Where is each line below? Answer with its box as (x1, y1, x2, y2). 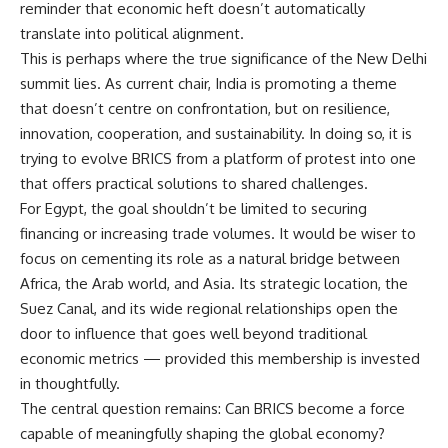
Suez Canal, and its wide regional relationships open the (20, 299, 398, 319)
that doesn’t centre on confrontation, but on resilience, (20, 99, 390, 119)
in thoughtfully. (20, 374, 120, 394)
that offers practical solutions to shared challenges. (20, 174, 368, 194)
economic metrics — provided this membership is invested (20, 349, 420, 369)
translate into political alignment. (20, 24, 244, 44)
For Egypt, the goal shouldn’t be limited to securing (20, 199, 367, 219)
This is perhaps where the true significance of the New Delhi (20, 49, 427, 69)
